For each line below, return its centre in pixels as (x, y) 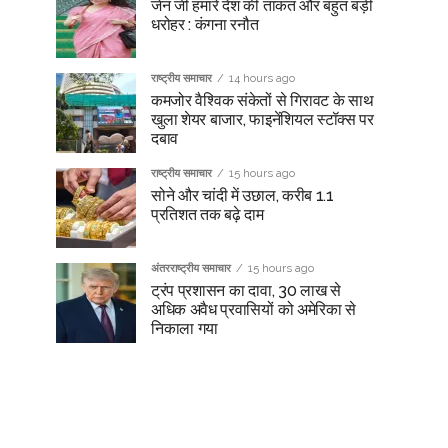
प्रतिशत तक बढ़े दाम (207, 214)
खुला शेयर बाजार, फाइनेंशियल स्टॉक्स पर (262, 119)
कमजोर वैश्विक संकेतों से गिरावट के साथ (262, 100)
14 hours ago (262, 78)
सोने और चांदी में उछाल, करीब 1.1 (242, 195)
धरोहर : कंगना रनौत (205, 24)
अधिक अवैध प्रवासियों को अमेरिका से (253, 309)
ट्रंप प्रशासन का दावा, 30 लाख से (246, 290)
